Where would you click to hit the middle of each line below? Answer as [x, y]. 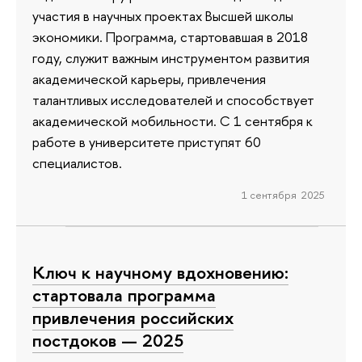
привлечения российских [133, 317]
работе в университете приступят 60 [147, 142]
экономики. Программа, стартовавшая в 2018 [170, 37]
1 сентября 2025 [283, 195]
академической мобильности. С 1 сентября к [173, 121]
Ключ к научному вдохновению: [160, 272]
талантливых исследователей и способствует [173, 100]
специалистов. [77, 163]
